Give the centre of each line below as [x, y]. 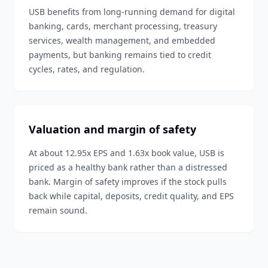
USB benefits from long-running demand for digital [132, 12]
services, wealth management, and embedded [122, 40]
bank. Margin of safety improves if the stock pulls [128, 182]
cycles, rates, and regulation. [87, 69]
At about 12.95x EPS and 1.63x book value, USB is [127, 153]
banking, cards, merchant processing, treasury [123, 26]
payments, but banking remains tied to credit [120, 55]
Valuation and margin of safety [112, 129]
